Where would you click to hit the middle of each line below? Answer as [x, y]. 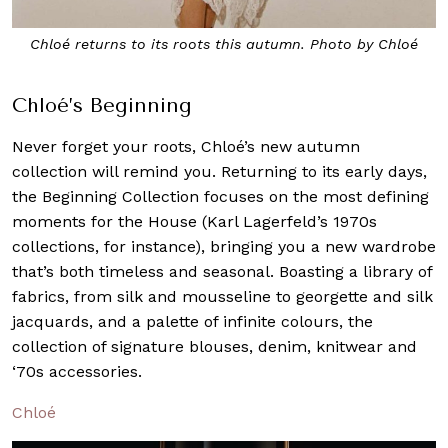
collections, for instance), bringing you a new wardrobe [224, 247]
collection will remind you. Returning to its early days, [219, 172]
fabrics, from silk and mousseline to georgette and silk [222, 297]
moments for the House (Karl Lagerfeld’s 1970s [194, 222]
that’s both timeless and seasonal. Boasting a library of [222, 272]
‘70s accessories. [77, 372]
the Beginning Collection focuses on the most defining [220, 197]
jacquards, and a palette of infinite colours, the [192, 322]
